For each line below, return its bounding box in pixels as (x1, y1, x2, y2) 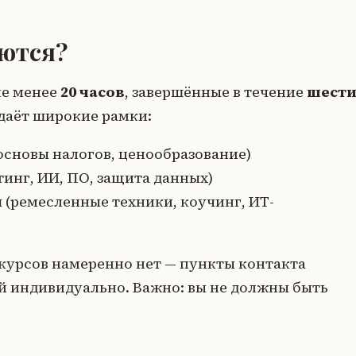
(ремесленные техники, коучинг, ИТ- (2, 192, 274, 212)
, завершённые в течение (125, 82, 307, 103)
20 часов (60, 82, 125, 103)
